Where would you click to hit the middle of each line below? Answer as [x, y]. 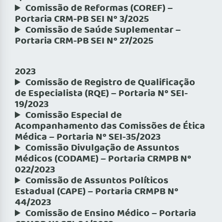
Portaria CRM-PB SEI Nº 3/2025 [82, 20]
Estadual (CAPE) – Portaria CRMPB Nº [97, 192]
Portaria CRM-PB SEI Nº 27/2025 [84, 41]
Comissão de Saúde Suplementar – [103, 30]
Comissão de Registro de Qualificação [111, 83]
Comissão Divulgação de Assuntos [103, 148]
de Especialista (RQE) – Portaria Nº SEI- [101, 94]
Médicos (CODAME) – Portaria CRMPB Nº [103, 159]
